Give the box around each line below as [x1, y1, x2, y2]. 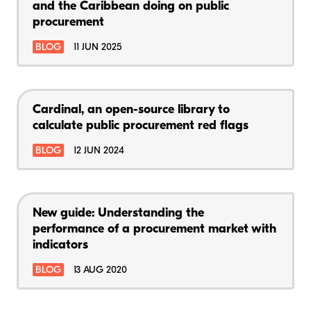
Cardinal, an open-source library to [33, 103, 230, 117]
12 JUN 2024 [74, 145, 124, 156]
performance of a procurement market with [33, 222, 276, 236]
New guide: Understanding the [33, 206, 204, 220]
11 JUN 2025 [74, 42, 121, 53]
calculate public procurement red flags [33, 119, 249, 133]
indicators [33, 238, 88, 252]
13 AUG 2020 [74, 264, 127, 276]
